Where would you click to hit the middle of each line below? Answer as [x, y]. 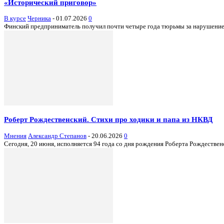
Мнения [15, 135]
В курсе [15, 18]
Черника [39, 18]
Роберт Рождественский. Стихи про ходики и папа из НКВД [108, 119]
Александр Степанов [57, 135]
